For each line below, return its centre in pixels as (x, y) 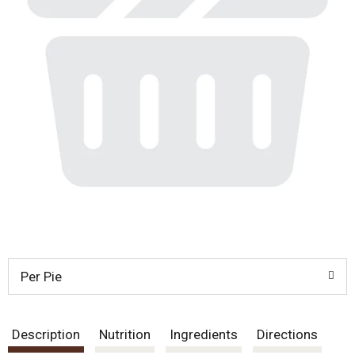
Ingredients (204, 334)
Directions (287, 334)
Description (46, 334)
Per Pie (41, 277)
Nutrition (125, 334)
